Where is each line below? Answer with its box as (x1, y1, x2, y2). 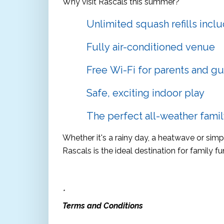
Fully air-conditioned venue (86, 40, 215, 53)
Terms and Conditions (62, 200, 143, 210)
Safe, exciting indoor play (86, 86, 204, 99)
